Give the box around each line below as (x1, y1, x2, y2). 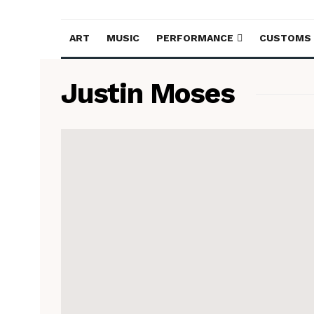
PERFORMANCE (156, 32, 233, 43)
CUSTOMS (259, 32, 311, 43)
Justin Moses (61, 77, 235, 110)
